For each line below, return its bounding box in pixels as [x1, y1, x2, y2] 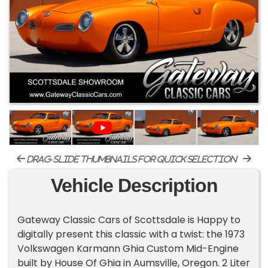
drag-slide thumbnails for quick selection [25, 155, 237, 164]
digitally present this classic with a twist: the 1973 [17, 227, 245, 242]
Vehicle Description [50, 175, 218, 197]
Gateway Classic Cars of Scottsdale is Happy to [17, 213, 241, 227]
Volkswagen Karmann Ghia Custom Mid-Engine [17, 242, 239, 256]
